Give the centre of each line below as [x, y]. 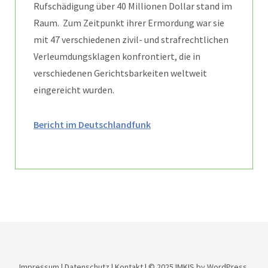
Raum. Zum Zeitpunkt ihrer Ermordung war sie [129, 22]
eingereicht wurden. [74, 89]
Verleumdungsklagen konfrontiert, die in [117, 56]
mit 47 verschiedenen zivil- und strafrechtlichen [131, 39]
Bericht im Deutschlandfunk [92, 124]
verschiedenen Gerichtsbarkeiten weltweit [120, 73]
